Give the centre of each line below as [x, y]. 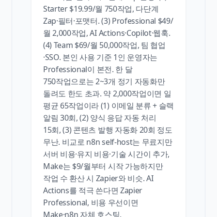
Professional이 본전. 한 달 [88, 69]
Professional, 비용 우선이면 [91, 202]
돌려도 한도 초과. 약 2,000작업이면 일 [107, 93]
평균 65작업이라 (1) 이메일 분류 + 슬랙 [108, 105]
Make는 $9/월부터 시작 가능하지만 [103, 166]
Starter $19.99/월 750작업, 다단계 [101, 8]
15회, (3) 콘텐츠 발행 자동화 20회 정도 [108, 130]
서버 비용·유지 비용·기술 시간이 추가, [106, 154]
